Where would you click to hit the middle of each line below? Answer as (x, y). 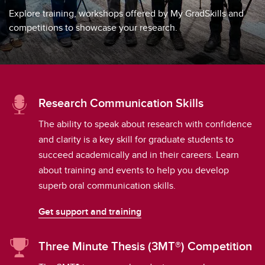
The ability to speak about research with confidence (145, 124)
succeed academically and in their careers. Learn (139, 155)
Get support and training (90, 211)
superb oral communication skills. (107, 185)
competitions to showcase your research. (93, 28)
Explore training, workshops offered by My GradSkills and (126, 13)
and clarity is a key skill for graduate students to (136, 139)
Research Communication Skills (121, 103)
